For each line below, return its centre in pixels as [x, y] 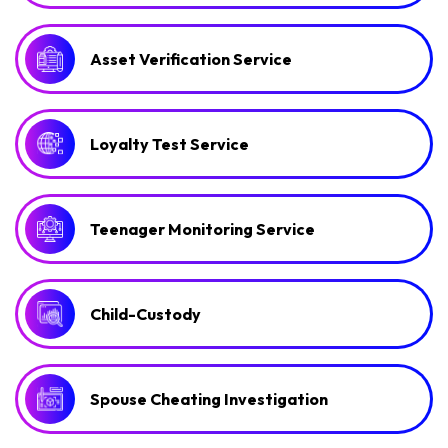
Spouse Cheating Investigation [209, 398]
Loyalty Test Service [169, 143]
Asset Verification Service [191, 58]
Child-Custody [145, 313]
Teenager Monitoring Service [202, 228]
